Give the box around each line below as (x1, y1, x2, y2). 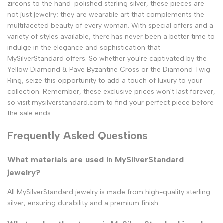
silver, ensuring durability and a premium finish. (7, 199, 160, 208)
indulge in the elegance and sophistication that (7, 43, 160, 52)
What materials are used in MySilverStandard (7, 154, 184, 164)
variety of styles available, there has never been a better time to (7, 32, 215, 41)
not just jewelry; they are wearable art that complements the (7, 10, 204, 19)
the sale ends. (7, 109, 52, 117)
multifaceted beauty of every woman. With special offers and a (7, 21, 213, 30)
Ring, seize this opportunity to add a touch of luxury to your (7, 76, 202, 85)
